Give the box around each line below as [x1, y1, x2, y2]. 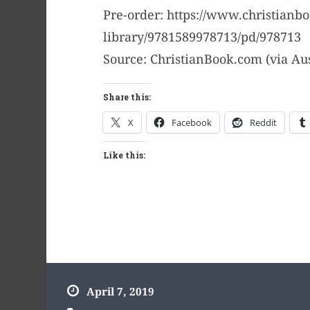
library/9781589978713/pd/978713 [102, 28, 301, 45]
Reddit [249, 116, 277, 129]
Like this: [102, 149, 145, 161]
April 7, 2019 [86, 284, 155, 299]
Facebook [171, 116, 212, 129]
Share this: [102, 91, 151, 103]
